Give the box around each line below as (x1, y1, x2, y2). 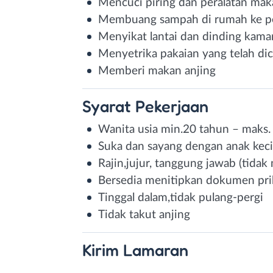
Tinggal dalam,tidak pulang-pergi (98, 191, 263, 204)
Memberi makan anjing (98, 65, 216, 77)
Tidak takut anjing (98, 208, 190, 221)
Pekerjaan (135, 96, 208, 116)
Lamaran (123, 239, 188, 260)
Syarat (82, 96, 135, 116)
